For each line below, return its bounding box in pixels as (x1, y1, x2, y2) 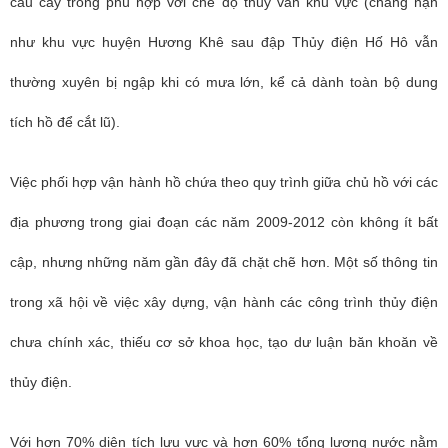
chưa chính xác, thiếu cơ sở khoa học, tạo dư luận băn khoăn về (10, 334, 438, 350)
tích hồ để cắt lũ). (10, 114, 120, 130)
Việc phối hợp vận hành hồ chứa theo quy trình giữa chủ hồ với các (10, 174, 438, 190)
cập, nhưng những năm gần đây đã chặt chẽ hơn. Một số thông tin (10, 254, 438, 270)
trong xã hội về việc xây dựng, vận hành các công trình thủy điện (10, 294, 438, 310)
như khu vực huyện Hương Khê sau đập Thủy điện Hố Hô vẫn (10, 34, 438, 50)
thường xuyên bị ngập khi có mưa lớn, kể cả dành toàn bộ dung (10, 74, 438, 90)
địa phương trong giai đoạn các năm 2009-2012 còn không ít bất (10, 214, 438, 230)
